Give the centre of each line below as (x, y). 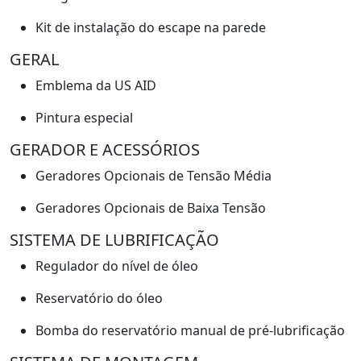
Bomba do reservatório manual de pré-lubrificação (190, 330)
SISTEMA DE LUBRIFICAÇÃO (114, 239)
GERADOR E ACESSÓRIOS (105, 149)
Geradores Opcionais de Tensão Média (154, 175)
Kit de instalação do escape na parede (151, 27)
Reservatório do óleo (99, 298)
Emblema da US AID (96, 85)
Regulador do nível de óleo (117, 266)
